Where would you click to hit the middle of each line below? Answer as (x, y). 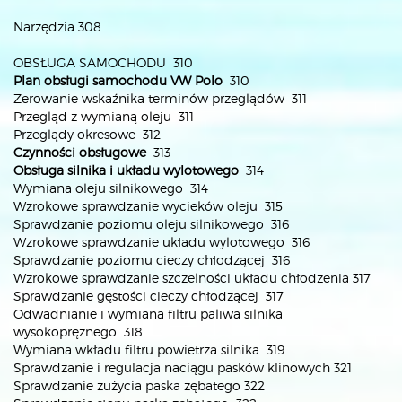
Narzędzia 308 (57, 26)
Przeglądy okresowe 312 (87, 134)
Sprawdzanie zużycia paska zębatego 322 (139, 385)
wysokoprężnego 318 (78, 332)
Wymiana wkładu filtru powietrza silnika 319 (149, 350)
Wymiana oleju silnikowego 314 (111, 188)
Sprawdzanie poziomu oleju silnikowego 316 (151, 224)
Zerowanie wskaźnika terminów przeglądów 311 (160, 98)
